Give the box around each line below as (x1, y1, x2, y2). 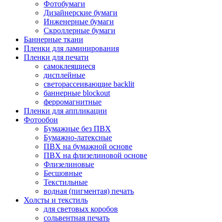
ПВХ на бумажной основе (44, 142, 132, 151)
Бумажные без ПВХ (44, 124, 111, 133)
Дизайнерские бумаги (44, 8, 117, 17)
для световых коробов (44, 204, 118, 213)
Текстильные (44, 177, 88, 186)
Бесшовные (44, 168, 82, 177)
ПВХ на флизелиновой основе (44, 151, 147, 160)
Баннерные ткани (24, 35, 83, 44)
